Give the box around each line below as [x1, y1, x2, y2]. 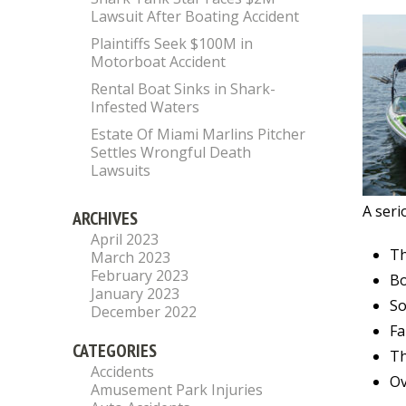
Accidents [91, 362, 154, 382]
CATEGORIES [72, 339, 157, 362]
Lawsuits [91, 160, 150, 180]
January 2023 [91, 284, 179, 304]
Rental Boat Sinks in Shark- [91, 79, 275, 99]
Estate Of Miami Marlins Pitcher [91, 124, 305, 144]
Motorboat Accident [91, 52, 226, 72]
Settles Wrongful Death [91, 142, 251, 162]
